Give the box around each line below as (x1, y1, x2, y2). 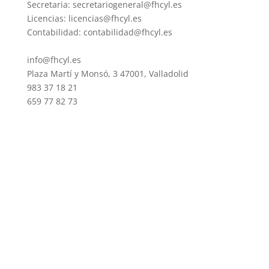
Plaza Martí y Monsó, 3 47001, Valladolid (26, 68, 189, 79)
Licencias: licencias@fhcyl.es (26, 13, 142, 24)
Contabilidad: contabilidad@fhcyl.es (26, 26, 172, 38)
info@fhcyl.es (26, 54, 81, 65)
